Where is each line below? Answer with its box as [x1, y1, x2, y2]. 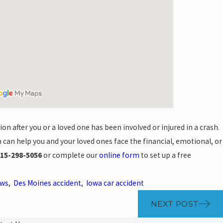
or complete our [41, 150, 99, 160]
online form [99, 150, 139, 160]
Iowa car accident [86, 178, 144, 188]
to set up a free [139, 150, 191, 160]
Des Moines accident [13, 178, 81, 188]
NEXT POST [150, 199, 199, 209]
